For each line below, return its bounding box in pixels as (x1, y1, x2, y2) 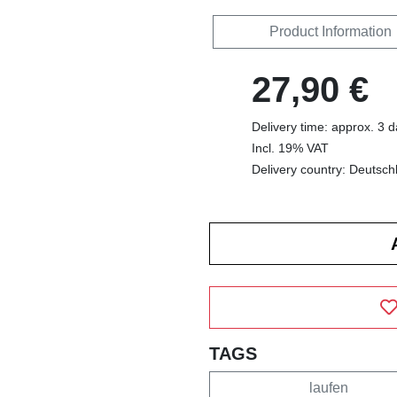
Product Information (269, 24, 392, 39)
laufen (308, 380, 348, 395)
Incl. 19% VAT (252, 141, 329, 155)
